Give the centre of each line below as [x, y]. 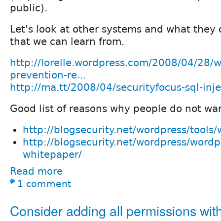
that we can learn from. [67, 42]
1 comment [44, 184]
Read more [36, 171]
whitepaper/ [52, 155]
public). [29, 8]
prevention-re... [48, 75]
